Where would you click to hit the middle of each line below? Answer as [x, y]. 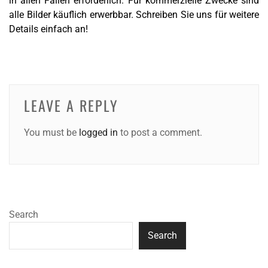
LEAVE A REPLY [71, 106]
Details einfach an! [48, 29]
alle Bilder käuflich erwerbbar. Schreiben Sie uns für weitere [134, 15]
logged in [98, 133]
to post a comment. [160, 133]
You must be [51, 133]
